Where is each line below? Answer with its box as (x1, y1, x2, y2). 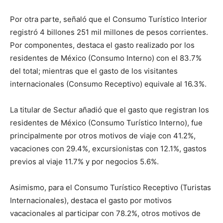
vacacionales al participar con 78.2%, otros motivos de (10, 209, 201, 219)
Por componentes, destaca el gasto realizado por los (10, 40, 195, 50)
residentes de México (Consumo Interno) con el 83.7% (10, 53, 202, 63)
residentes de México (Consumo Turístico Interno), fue (10, 118, 203, 128)
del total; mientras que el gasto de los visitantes (10, 66, 178, 76)
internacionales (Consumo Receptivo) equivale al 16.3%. (10, 79, 207, 89)
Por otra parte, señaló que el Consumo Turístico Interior (10, 14, 207, 24)
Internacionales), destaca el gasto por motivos (10, 196, 172, 206)
